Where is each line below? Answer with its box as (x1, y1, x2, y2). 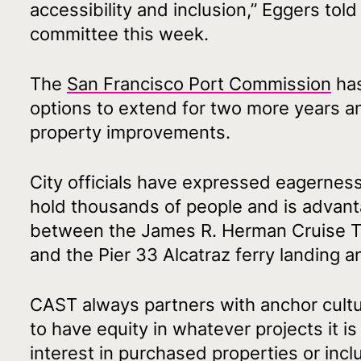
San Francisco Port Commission (67, 73, 331, 94)
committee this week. (30, 23, 209, 44)
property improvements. (30, 121, 230, 143)
